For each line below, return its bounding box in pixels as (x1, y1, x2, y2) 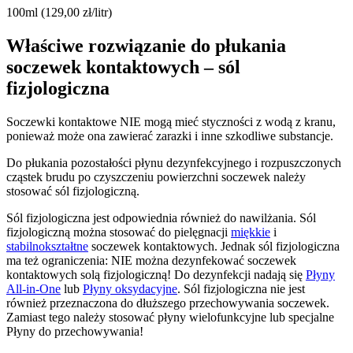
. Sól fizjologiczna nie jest (177, 282, 305, 296)
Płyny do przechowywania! (6, 325, 143, 339)
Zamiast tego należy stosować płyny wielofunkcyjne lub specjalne (6, 310, 334, 325)
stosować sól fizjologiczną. (6, 184, 139, 199)
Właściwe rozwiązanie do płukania (6, 35, 286, 57)
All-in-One (6, 282, 61, 296)
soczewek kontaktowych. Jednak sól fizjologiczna (88, 240, 340, 254)
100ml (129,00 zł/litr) (6, 6, 112, 20)
